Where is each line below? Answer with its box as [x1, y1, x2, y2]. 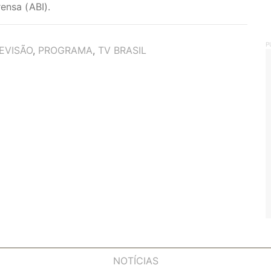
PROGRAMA [38, 44, 93, 56]
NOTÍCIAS [113, 255, 158, 267]
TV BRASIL [98, 44, 146, 56]
